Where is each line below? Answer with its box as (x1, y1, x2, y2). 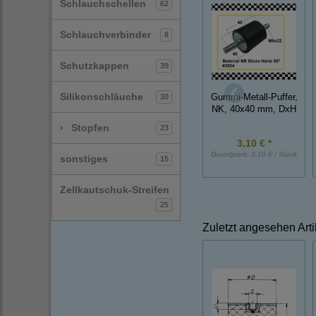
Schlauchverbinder (60, 29, 151, 40)
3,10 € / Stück (251, 150, 297, 159)
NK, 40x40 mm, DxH (212, 104, 296, 114)
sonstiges (60, 153, 108, 164)
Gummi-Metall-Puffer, (210, 92, 298, 102)
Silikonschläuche (60, 91, 143, 102)
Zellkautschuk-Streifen (60, 184, 169, 195)
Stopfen (71, 122, 109, 133)
